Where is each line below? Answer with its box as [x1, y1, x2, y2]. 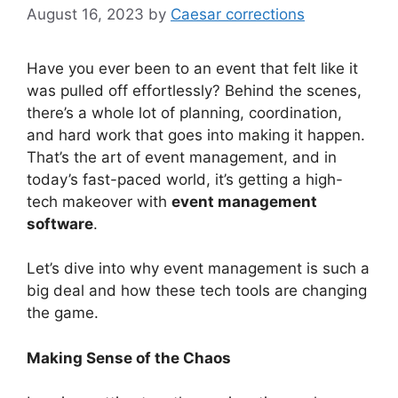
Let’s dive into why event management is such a [27, 259, 370, 277]
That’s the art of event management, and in [27, 147, 337, 166]
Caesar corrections [171, 4, 305, 23]
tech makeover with [27, 192, 171, 211]
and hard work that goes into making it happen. [27, 125, 365, 144]
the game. [27, 304, 99, 322]
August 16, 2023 [27, 4, 144, 23]
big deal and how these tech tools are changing [27, 282, 367, 299]
